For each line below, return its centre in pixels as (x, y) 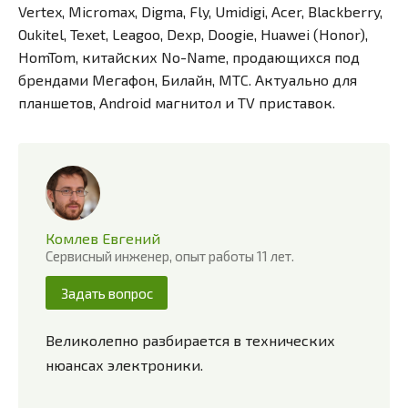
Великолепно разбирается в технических (190, 341)
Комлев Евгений (103, 238)
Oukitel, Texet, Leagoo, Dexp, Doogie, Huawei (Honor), (193, 34)
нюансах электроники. (124, 365)
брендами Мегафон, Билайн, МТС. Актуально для (188, 79)
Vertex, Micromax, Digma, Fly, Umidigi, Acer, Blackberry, (200, 11)
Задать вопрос (107, 293)
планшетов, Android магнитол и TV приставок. (177, 102)
